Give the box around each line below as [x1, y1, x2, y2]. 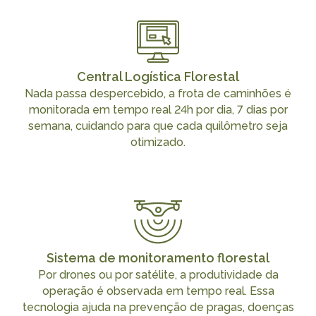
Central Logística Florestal [77, 69, 239, 84]
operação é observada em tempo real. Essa [42, 284, 274, 298]
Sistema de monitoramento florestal [47, 250, 269, 265]
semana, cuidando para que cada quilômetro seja [28, 119, 288, 133]
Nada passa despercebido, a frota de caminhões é [25, 87, 291, 100]
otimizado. [130, 135, 186, 149]
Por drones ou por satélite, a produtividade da [37, 267, 279, 281]
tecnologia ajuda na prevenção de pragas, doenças [22, 300, 294, 314]
